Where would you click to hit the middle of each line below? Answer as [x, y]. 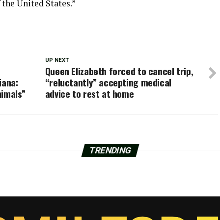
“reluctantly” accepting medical [108, 82]
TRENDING [110, 150]
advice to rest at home [89, 93]
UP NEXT [57, 60]
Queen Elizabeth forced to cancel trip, [119, 71]
